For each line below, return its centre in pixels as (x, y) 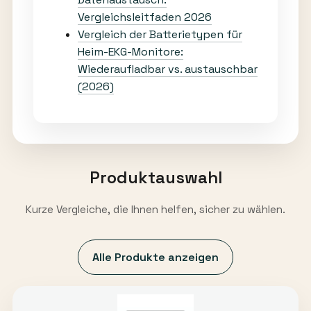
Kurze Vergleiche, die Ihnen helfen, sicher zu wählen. (155, 209)
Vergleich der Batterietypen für (160, 34)
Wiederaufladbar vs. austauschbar (167, 69)
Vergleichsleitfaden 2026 (144, 17)
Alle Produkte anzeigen (155, 258)
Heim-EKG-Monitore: (130, 51)
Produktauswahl (155, 177)
